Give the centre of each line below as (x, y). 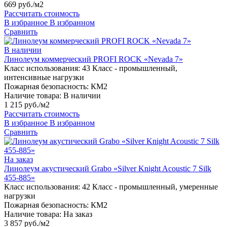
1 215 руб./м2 (27, 105)
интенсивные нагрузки (44, 78)
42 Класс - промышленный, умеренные (150, 187)
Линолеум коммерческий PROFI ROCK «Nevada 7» (93, 59)
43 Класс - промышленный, (130, 68)
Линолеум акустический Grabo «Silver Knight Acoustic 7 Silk (108, 169)
